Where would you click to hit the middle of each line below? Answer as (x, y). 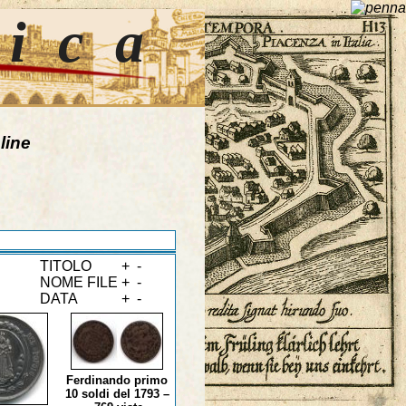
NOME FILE (78, 283)
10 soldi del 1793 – (117, 394)
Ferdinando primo (117, 381)
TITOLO (65, 266)
